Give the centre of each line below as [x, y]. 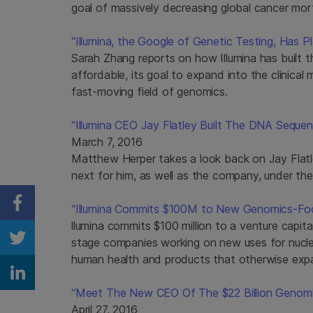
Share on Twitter [80, 248]
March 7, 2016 [107, 141]
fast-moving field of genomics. [150, 91]
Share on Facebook [90, 213]
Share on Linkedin [84, 283]
